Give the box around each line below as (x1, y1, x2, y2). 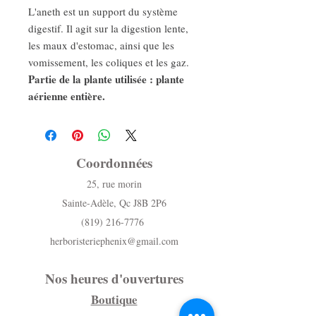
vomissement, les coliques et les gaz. (28, 54, 189, 69)
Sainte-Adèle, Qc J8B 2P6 (61, 195, 166, 209)
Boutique (90, 290, 138, 308)
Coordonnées (75, 152, 152, 172)
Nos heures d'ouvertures (44, 268, 183, 288)
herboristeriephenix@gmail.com (49, 233, 178, 248)
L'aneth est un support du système (28, 4, 178, 18)
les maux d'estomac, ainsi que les (28, 37, 174, 52)
